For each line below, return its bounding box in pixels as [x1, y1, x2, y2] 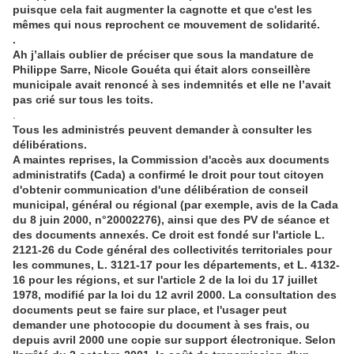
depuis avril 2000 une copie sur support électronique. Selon [13, 333, 336, 347]
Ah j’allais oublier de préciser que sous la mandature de [13, 48, 314, 62]
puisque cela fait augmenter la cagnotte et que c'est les [13, 3, 312, 17]
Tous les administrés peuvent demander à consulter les [13, 123, 312, 137]
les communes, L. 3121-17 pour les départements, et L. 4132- [13, 258, 340, 272]
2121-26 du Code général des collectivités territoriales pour [13, 243, 332, 257]
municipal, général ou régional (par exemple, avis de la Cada [13, 198, 338, 212]
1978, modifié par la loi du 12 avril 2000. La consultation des [13, 288, 337, 302]
